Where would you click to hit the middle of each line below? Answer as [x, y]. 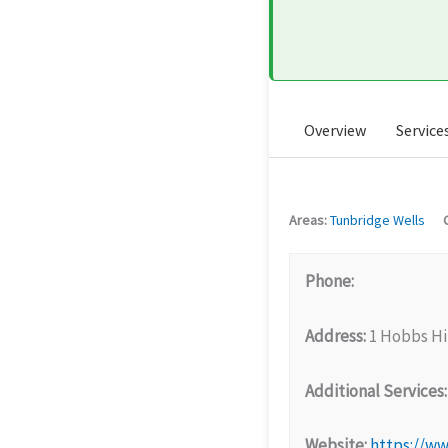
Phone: [329, 281]
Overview [335, 130]
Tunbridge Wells [377, 220]
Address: [335, 335]
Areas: [308, 220]
